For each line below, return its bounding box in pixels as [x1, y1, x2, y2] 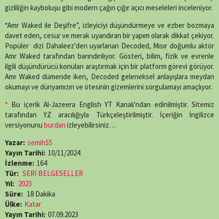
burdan [44, 120, 66, 130]
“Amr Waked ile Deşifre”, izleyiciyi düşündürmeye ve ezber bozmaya [5, 21, 214, 30]
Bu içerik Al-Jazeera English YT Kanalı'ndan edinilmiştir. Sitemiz [8, 100, 214, 109]
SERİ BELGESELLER [22, 169, 83, 178]
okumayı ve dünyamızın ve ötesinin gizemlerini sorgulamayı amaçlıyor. [5, 82, 212, 92]
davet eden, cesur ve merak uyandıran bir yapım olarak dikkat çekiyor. [5, 31, 214, 41]
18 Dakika [27, 189, 55, 199]
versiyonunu [5, 120, 44, 130]
